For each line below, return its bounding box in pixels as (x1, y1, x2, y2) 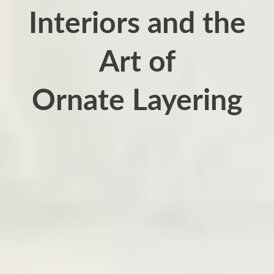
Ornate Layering (32, 86, 242, 116)
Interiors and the (28, 9, 246, 39)
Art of (98, 48, 176, 77)
